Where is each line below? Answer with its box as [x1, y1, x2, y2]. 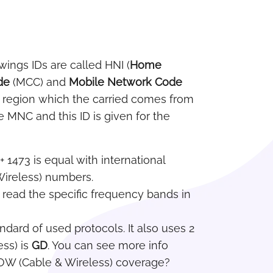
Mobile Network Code [69, 76, 182, 88]
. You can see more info [48, 239, 168, 252]
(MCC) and [10, 76, 69, 88]
